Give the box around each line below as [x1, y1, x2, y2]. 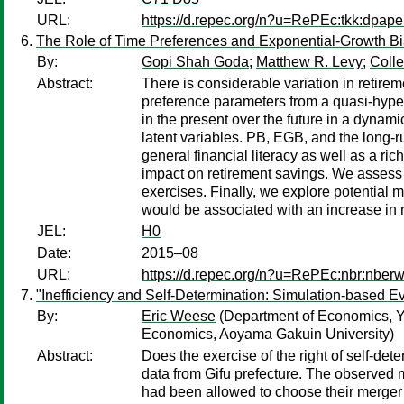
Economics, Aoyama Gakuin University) [142, 326, 394, 342]
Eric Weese [142, 308, 216, 324]
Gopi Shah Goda [142, 54, 249, 69]
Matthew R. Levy [256, 54, 363, 69]
